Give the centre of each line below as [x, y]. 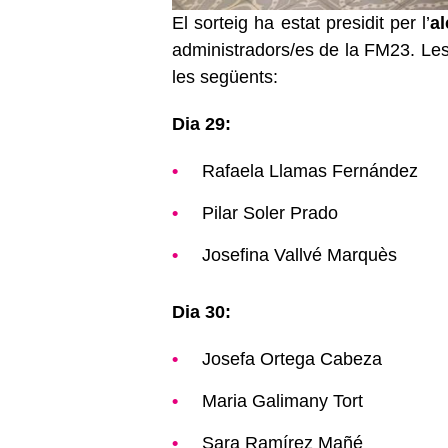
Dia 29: [201, 124]
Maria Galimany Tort [282, 401]
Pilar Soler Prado [270, 213]
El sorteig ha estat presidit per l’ [301, 23]
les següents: [225, 77]
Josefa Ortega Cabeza [292, 359]
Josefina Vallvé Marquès [299, 255]
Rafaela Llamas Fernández [310, 171]
